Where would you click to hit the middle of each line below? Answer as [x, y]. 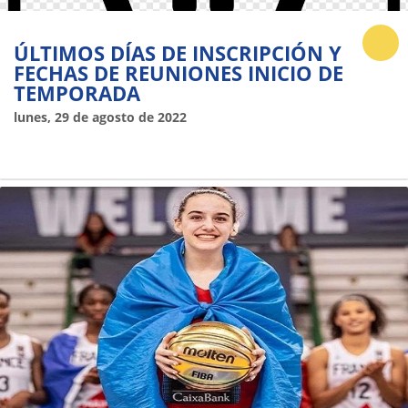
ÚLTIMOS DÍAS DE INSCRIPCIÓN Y [178, 52]
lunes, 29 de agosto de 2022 [100, 117]
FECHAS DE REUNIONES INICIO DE [178, 72]
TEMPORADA [77, 92]
